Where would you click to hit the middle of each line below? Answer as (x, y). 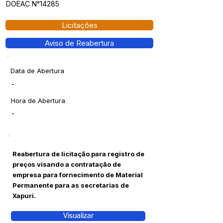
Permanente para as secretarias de (71, 185)
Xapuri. (24, 196)
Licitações (79, 25)
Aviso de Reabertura (79, 43)
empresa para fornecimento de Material (78, 175)
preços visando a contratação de (67, 164)
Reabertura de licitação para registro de (78, 154)
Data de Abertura (37, 71)
